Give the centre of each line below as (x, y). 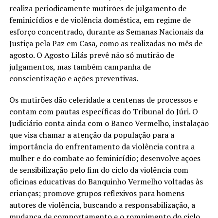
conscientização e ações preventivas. (73, 78)
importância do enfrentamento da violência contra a (102, 146)
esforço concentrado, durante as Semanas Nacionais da (106, 31)
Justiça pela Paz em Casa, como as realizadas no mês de (106, 43)
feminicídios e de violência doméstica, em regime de (100, 20)
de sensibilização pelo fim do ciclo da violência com (99, 170)
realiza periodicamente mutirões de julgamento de (98, 8)
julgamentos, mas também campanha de (80, 66)
